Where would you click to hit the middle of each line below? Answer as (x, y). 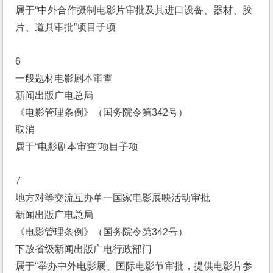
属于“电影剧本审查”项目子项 (77, 147)
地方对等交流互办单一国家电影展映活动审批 (113, 198)
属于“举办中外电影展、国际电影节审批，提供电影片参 (134, 266)
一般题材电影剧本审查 (64, 78)
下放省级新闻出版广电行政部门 (84, 249)
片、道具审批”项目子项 (66, 27)
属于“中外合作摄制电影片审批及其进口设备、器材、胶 (134, 10)
